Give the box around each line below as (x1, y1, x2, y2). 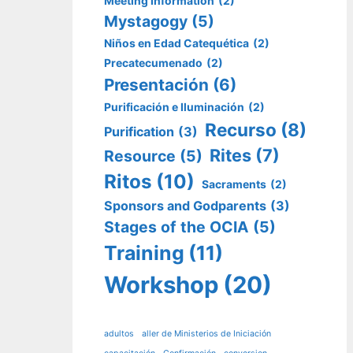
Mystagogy (104, 12, 188, 32)
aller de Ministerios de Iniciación (142, 328, 271, 339)
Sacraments (202, 177, 266, 191)
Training (104, 241, 184, 266)
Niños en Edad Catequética (104, 36, 249, 50)
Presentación (104, 75, 209, 95)
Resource (104, 147, 176, 166)
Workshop (104, 271, 219, 299)
